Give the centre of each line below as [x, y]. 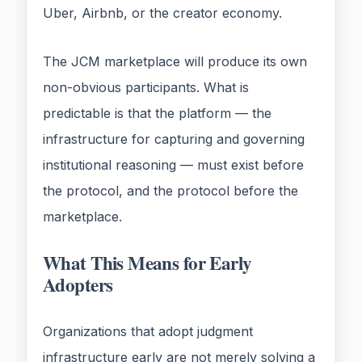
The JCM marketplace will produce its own [175, 62]
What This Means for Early [147, 263]
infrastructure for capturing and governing [174, 139]
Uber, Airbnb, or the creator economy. [162, 13]
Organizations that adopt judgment [148, 332]
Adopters [78, 285]
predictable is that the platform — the [157, 114]
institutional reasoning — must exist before [173, 165]
